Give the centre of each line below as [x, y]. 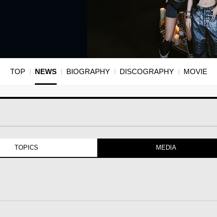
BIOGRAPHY [88, 72]
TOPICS [27, 148]
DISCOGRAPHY [147, 72]
